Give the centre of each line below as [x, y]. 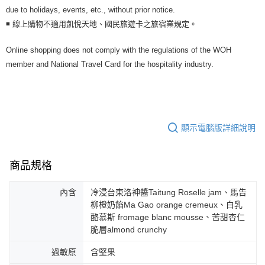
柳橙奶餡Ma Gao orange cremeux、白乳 [167, 205]
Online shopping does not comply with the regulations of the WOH [119, 50]
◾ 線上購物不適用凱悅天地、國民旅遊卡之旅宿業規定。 [101, 24]
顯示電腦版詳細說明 [218, 127]
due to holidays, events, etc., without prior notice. [91, 10]
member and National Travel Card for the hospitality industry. [110, 64]
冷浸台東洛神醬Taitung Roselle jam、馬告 [169, 192]
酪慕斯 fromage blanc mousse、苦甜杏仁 [168, 217]
